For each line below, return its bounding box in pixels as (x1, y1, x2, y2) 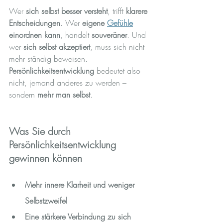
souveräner (92, 29, 127, 40)
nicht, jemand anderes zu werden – (9, 77, 129, 88)
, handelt (60, 29, 92, 40)
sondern (9, 89, 37, 100)
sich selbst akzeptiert (23, 41, 90, 52)
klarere (126, 5, 150, 16)
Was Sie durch (9, 124, 74, 138)
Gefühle (107, 17, 133, 28)
